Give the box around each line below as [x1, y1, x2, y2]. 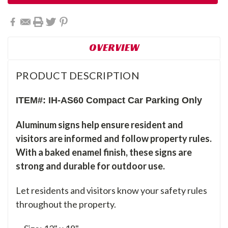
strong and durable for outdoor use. [16, 160, 165, 172]
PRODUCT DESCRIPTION [16, 69, 139, 82]
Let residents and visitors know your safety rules [16, 185, 207, 196]
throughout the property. [16, 198, 116, 210]
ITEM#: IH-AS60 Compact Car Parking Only [16, 95, 205, 106]
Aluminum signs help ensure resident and [16, 119, 183, 131]
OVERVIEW [89, 41, 139, 54]
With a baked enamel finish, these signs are [16, 147, 192, 158]
